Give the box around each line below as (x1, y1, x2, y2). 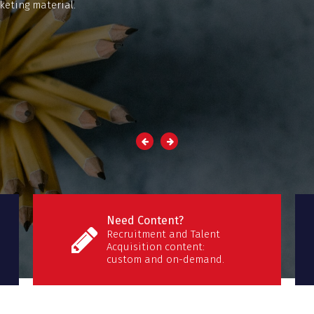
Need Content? (107, 214, 184, 228)
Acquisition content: (107, 240, 205, 254)
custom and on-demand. (107, 253, 225, 266)
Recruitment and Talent (107, 228, 221, 241)
